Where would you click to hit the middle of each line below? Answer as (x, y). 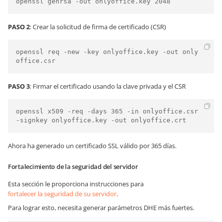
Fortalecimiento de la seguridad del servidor (73, 166)
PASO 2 (19, 27)
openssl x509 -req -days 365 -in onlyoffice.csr (107, 111)
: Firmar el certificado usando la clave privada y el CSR (108, 86)
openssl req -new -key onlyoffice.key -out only (107, 52)
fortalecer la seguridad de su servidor (62, 194)
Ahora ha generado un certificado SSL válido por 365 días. (92, 146)
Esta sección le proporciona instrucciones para (76, 184)
